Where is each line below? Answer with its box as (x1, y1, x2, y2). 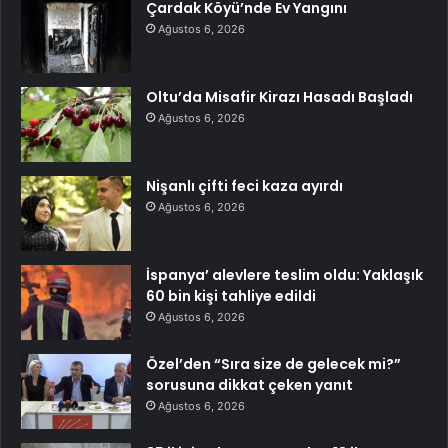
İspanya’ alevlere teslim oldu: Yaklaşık (146, 265, 423, 286)
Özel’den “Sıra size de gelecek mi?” (146, 354, 401, 375)
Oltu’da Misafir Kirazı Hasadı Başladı (146, 87, 413, 108)
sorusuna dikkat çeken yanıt (146, 375, 353, 396)
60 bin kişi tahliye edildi (146, 286, 316, 307)
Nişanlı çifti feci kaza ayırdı (146, 176, 343, 197)
